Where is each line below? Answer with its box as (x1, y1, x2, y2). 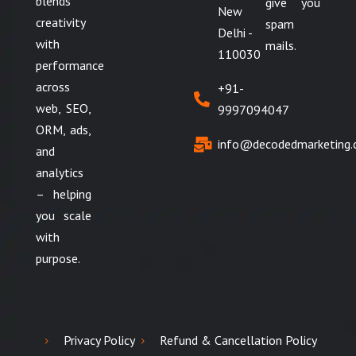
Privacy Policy (64, 332, 135, 348)
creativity (36, 14, 86, 30)
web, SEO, (36, 100, 91, 116)
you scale (36, 207, 91, 223)
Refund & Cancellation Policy (159, 332, 317, 348)
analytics (36, 164, 83, 180)
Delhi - (218, 25, 252, 41)
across (36, 79, 70, 95)
